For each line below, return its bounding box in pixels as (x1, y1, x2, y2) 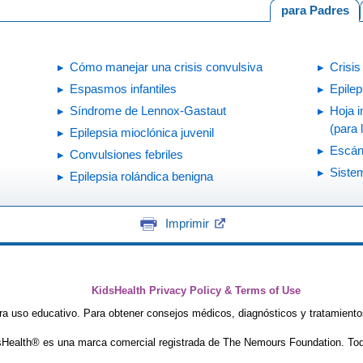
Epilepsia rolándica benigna (70, 169, 213, 183)
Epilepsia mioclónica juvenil (70, 125, 214, 139)
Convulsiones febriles (70, 147, 183, 161)
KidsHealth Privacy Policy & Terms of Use (91, 285, 301, 297)
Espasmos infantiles (70, 81, 177, 96)
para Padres (280, 3, 349, 17)
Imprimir (164, 216, 209, 230)
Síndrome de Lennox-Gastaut (70, 103, 226, 117)
